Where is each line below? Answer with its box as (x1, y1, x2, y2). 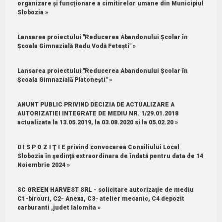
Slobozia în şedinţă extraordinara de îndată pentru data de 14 (17, 152, 203, 160)
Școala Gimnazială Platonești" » (17, 76, 112, 83)
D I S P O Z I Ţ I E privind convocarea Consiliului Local (17, 143, 179, 151)
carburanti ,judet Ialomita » (17, 204, 101, 211)
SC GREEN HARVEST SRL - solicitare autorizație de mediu (17, 186, 194, 193)
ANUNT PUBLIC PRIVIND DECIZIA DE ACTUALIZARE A (17, 101, 174, 108)
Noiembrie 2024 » (17, 161, 70, 168)
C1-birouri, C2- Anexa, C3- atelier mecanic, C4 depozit (17, 195, 184, 202)
